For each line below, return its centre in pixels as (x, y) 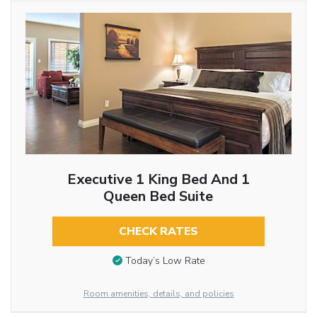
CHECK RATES (158, 232)
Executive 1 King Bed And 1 (158, 180)
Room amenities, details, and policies (158, 294)
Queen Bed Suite (158, 197)
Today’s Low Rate (165, 261)
